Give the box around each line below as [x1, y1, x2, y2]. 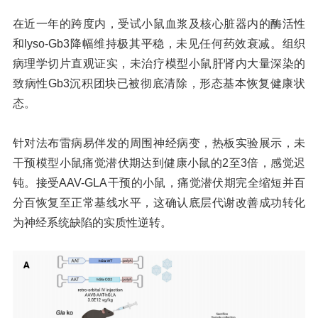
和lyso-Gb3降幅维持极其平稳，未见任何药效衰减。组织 [12, 37, 306, 50]
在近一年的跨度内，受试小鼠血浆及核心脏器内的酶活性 [12, 17, 306, 30]
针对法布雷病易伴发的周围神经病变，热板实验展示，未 [12, 136, 306, 149]
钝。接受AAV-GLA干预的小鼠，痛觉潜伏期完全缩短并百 [12, 176, 306, 189]
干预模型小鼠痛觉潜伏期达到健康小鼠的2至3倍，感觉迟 [12, 156, 306, 169]
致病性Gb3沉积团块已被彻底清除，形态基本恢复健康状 [12, 77, 306, 89]
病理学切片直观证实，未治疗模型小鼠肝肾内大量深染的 [12, 57, 306, 70]
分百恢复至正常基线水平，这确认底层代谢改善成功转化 [12, 196, 306, 209]
